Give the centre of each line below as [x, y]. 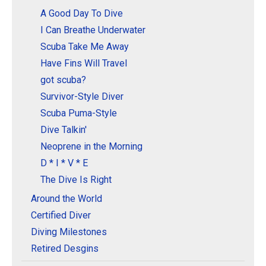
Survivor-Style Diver [82, 96]
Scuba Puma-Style [79, 113]
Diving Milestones [69, 232]
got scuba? [63, 80]
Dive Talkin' [64, 129]
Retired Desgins [65, 248]
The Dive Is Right [76, 179]
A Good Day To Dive [82, 13]
